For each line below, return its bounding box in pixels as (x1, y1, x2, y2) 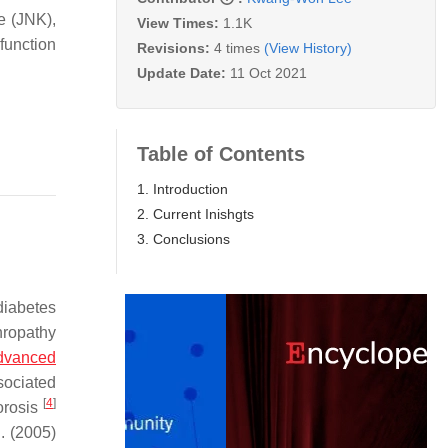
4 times (214, 39, 260, 56)
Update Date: (137, 64, 230, 81)
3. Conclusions (137, 230, 230, 247)
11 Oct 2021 (230, 64, 307, 81)
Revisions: (137, 39, 214, 56)
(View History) (264, 39, 352, 56)
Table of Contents (137, 142, 305, 165)
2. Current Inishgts (137, 205, 254, 222)
